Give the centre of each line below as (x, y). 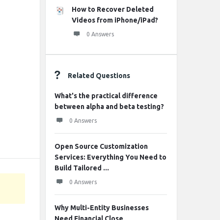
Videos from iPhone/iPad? (115, 20)
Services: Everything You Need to (110, 157)
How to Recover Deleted (113, 9)
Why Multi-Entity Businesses (102, 208)
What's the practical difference (106, 96)
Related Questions (99, 76)
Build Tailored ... (82, 168)
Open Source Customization (101, 146)
